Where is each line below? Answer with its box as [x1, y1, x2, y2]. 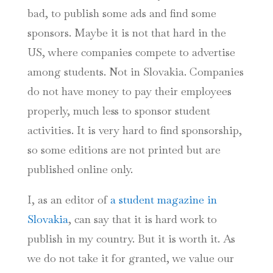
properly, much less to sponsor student [27, 104, 210, 118]
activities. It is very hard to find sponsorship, [27, 123, 242, 137]
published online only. [27, 162, 133, 176]
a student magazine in [110, 193, 217, 207]
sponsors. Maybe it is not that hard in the [27, 26, 226, 40]
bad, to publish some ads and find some [27, 6, 216, 20]
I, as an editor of [27, 193, 110, 207]
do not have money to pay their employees [27, 84, 232, 98]
